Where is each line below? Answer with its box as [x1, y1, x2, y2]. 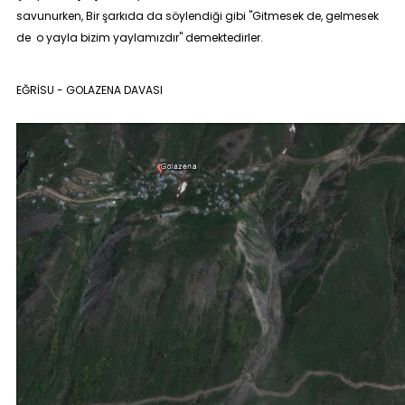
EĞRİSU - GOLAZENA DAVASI [15, 82, 163, 98]
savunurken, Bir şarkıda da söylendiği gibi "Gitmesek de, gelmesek [15, 8, 379, 24]
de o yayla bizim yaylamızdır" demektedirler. [15, 30, 263, 45]
